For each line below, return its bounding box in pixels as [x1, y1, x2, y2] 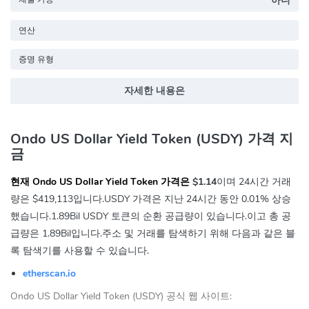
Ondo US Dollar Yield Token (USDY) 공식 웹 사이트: [10, 289, 232, 303]
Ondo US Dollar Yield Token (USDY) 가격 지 [10, 129, 293, 148]
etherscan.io [23, 266, 76, 280]
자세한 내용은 [124, 84, 185, 98]
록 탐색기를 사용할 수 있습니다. [10, 243, 149, 257]
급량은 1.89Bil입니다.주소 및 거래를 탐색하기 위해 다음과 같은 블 [10, 226, 295, 240]
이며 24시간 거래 [217, 175, 291, 188]
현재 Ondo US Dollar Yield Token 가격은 [10, 175, 190, 188]
